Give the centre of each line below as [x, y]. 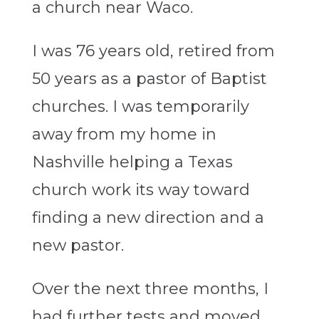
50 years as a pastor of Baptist [149, 79]
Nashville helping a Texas [132, 162]
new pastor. [78, 246]
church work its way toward [141, 190]
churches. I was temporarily [140, 107]
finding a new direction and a [148, 218]
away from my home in [124, 135]
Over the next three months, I [150, 289]
